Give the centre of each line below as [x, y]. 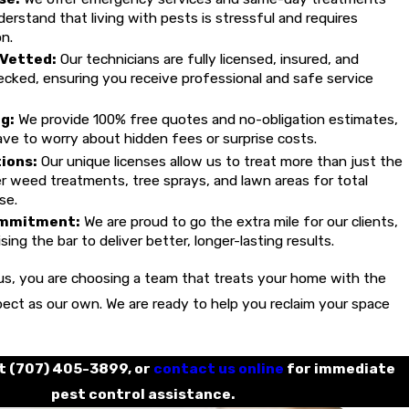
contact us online [218, 369]
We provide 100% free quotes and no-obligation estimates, [206, 120]
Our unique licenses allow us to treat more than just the [220, 161]
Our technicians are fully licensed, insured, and [207, 59]
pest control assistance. [143, 394]
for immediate [339, 369]
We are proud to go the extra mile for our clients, [239, 221]
